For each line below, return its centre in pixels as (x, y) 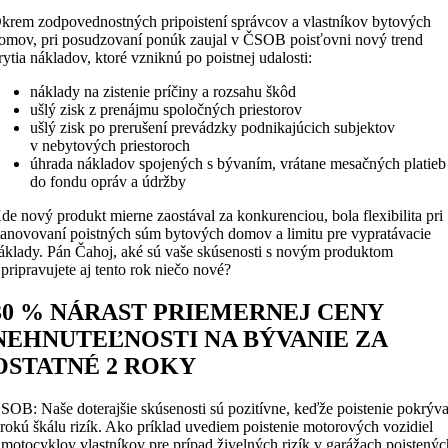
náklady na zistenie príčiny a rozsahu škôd (163, 92)
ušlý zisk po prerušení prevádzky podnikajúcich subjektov (213, 128)
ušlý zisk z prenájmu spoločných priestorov (166, 110)
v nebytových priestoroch (110, 146)
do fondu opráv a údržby (108, 182)
